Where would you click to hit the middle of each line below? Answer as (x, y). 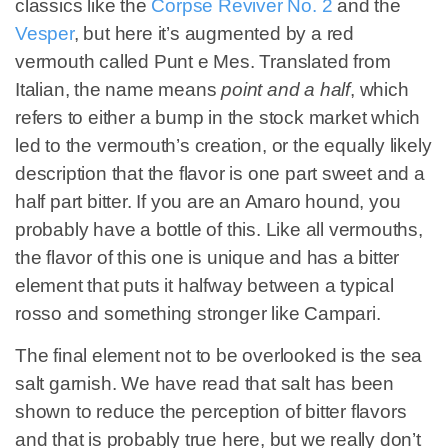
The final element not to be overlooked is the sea (219, 355)
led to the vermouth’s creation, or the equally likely (223, 145)
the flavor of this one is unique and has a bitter (207, 257)
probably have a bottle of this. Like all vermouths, (219, 229)
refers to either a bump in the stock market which (218, 117)
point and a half (286, 89)
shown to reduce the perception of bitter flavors (211, 411)
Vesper (44, 33)
